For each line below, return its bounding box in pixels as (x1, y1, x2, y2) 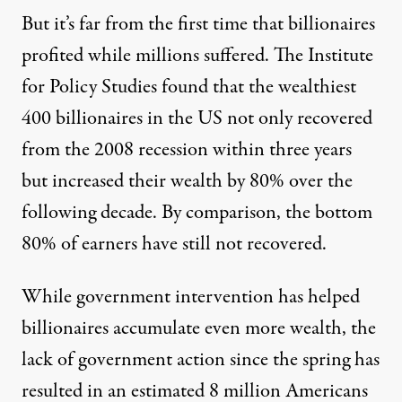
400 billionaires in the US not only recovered (22, 104, 372, 134)
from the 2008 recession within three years (22, 135, 352, 165)
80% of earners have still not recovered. (22, 230, 327, 259)
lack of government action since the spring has (22, 345, 380, 375)
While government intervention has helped (22, 283, 360, 312)
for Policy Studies (22, 73, 157, 102)
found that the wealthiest (157, 73, 356, 102)
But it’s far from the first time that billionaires (22, 10, 375, 39)
